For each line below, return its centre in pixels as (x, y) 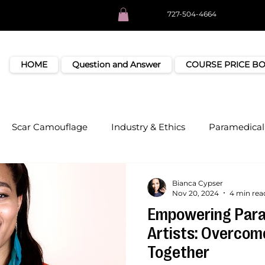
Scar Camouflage (50, 127)
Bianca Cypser (198, 183)
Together (178, 252)
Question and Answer (116, 64)
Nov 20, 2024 (195, 193)
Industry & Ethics (148, 127)
